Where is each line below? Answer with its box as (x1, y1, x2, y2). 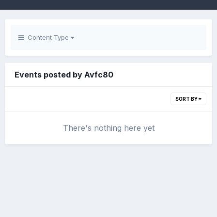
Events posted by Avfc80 (15, 70, 113, 79)
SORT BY (175, 96, 199, 102)
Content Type (24, 33, 71, 41)
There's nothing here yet (62, 123, 155, 133)
